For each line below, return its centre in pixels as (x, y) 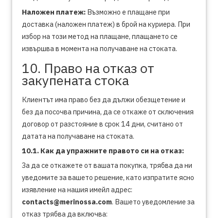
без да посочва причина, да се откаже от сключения (108, 112)
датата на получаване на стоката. (78, 136)
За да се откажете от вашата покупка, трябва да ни (107, 165)
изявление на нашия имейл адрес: (77, 190)
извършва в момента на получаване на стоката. (100, 48)
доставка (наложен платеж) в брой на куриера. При (106, 24)
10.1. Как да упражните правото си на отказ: (103, 151)
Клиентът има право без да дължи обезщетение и (104, 100)
